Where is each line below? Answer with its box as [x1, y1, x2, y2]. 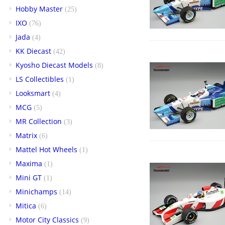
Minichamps [16, 186, 57, 196]
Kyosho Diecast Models [16, 60, 93, 70]
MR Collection [16, 116, 62, 126]
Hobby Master [16, 4, 63, 14]
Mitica [16, 200, 36, 210]
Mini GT [16, 172, 42, 182]
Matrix [16, 130, 37, 140]
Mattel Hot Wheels [16, 144, 77, 154]
